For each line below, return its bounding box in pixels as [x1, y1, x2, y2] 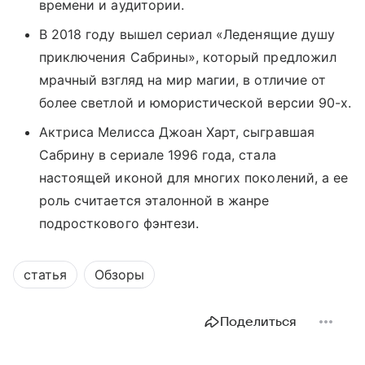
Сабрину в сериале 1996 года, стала [39, 146, 276, 163]
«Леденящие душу [216, 25, 335, 42]
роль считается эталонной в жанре [39, 191, 270, 209]
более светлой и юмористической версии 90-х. [39, 94, 352, 111]
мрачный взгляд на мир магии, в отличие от [39, 71, 326, 88]
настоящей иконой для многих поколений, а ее [39, 169, 349, 186]
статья [24, 266, 67, 283]
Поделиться [220, 314, 297, 329]
